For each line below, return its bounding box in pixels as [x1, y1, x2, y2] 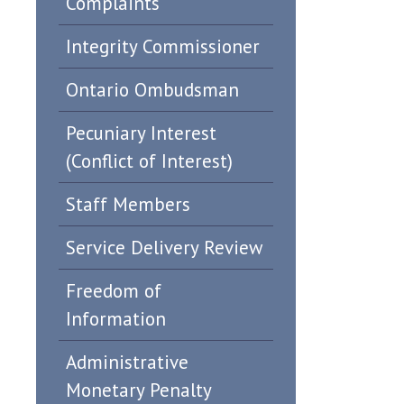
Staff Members [66, 192, 190, 216]
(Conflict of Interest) [66, 149, 233, 173]
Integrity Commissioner [66, 34, 260, 59]
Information [66, 307, 166, 331]
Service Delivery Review [66, 235, 262, 260]
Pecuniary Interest [66, 121, 216, 145]
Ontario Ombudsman [66, 78, 239, 102]
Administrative [66, 350, 188, 374]
